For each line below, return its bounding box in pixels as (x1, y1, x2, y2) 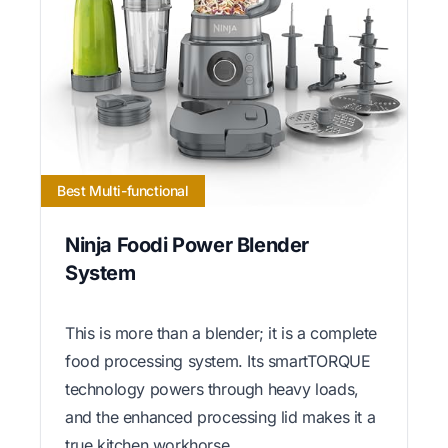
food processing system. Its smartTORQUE (65, 350, 371, 371)
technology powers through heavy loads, (65, 378, 359, 399)
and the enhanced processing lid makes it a (65, 406, 376, 427)
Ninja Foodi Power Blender (65, 232, 310, 257)
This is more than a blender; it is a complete (65, 322, 378, 343)
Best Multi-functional (57, 181, 189, 199)
